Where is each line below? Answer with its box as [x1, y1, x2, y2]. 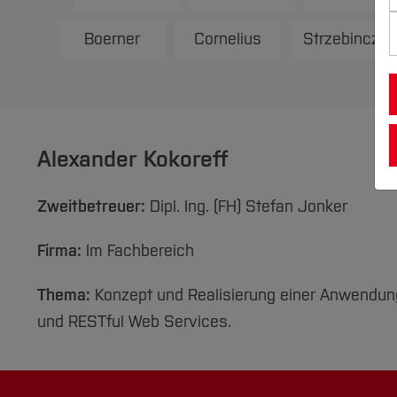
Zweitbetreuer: [37, 197, 145, 216]
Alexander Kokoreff [37, 145, 228, 173]
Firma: [37, 241, 82, 261]
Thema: [37, 285, 90, 305]
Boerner [84, 29, 140, 49]
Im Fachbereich [82, 241, 194, 261]
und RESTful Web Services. [37, 312, 231, 331]
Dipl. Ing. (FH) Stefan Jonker [145, 197, 347, 216]
